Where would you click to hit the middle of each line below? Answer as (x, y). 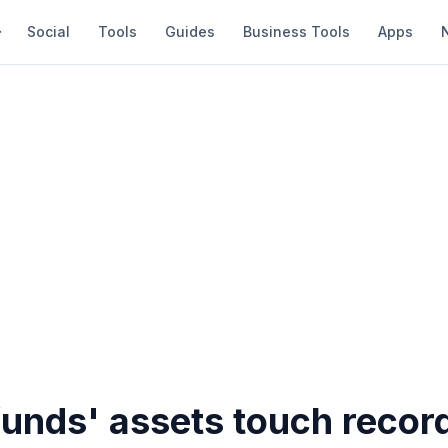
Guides (190, 31)
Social (48, 31)
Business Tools (296, 31)
